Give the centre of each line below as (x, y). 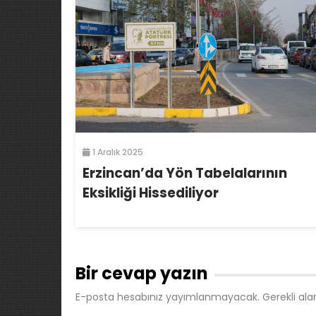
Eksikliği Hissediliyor (151, 193)
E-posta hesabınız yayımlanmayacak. (168, 297)
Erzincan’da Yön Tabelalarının (185, 174)
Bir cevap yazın (144, 274)
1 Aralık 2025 (117, 152)
